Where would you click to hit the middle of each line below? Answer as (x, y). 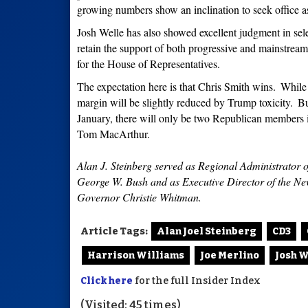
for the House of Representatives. (150, 64)
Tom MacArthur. (113, 134)
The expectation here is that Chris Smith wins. (176, 87)
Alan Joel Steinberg (207, 232)
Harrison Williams (136, 256)
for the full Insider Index (197, 281)
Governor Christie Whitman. (139, 197)
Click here (107, 281)
